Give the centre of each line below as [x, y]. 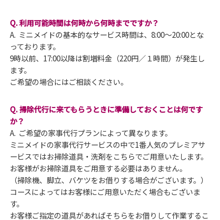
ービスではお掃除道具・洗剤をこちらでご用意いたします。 [109, 156]
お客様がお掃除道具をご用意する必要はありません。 [98, 168]
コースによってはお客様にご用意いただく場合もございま [105, 192]
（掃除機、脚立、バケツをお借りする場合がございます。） [109, 180]
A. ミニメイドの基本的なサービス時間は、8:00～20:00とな [107, 35]
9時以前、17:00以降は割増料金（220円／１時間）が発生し [107, 58]
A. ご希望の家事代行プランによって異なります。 [91, 133]
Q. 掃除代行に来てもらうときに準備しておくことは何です [106, 109]
